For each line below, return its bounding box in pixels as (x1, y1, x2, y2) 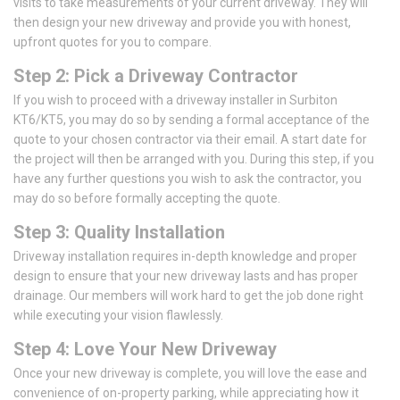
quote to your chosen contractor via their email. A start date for (13, 131, 367, 146)
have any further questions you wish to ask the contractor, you (13, 171, 362, 186)
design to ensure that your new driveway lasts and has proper (13, 268, 358, 283)
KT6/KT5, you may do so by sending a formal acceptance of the (13, 112, 370, 127)
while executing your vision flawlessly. (13, 307, 223, 322)
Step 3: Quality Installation (13, 221, 225, 243)
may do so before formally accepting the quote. (13, 190, 280, 205)
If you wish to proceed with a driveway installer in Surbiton (13, 92, 337, 107)
